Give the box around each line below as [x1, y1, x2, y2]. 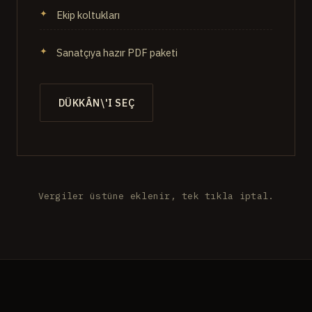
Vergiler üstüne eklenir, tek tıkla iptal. [38, 189, 274, 202]
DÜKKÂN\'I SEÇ [58, 95, 135, 109]
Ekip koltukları [56, 8, 120, 22]
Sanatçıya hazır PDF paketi [56, 45, 178, 59]
